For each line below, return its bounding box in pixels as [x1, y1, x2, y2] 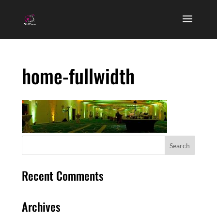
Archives [21, 198, 61, 215]
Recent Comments [21, 167, 104, 184]
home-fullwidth [21, 61, 135, 90]
